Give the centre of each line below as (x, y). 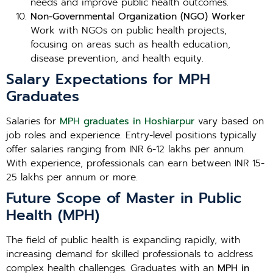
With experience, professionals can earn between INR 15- (135, 163)
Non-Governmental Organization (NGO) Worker (138, 16)
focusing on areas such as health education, (130, 44)
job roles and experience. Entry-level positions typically (131, 135)
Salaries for (33, 121)
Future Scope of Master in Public (124, 198)
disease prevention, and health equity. (117, 58)
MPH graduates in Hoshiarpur (127, 121)
